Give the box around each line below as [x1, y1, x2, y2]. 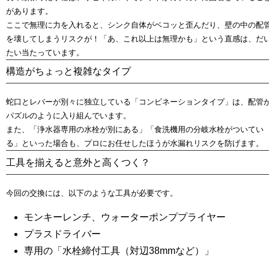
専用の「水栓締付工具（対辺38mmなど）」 [24, 246, 214, 256]
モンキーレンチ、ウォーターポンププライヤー [24, 212, 226, 223]
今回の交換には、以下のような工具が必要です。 [6, 189, 178, 198]
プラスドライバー [24, 229, 101, 240]
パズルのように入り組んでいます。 [6, 111, 131, 121]
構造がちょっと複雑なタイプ [6, 66, 131, 77]
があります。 [6, 6, 53, 16]
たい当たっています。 [6, 47, 84, 57]
